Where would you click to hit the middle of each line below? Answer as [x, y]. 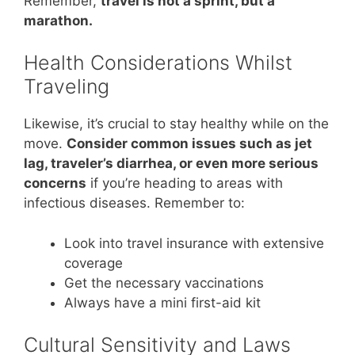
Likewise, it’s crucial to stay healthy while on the [176, 124]
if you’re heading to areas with [185, 183]
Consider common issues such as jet [189, 144]
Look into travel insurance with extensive [194, 243]
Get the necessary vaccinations [164, 282]
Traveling [67, 87]
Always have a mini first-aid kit [162, 302]
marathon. [58, 20]
